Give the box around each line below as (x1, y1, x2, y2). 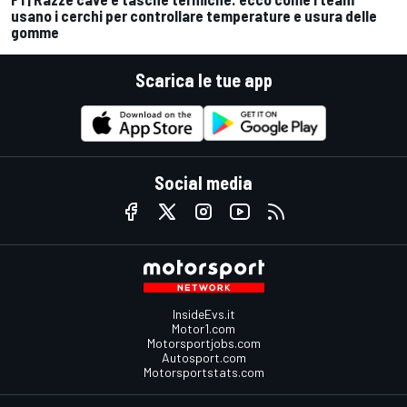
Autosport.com (161, 349, 246, 365)
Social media (154, 171, 253, 194)
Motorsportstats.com (143, 363, 264, 380)
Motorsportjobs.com (146, 334, 261, 351)
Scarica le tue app (134, 69, 273, 92)
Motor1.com (172, 320, 235, 336)
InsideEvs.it (172, 305, 235, 322)
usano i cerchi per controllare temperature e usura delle (11, 6, 377, 25)
